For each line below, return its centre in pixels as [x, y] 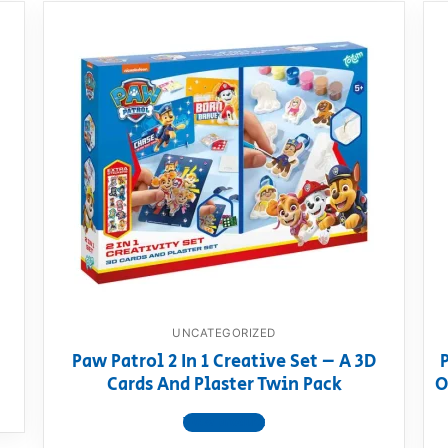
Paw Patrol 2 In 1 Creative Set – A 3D [224, 362]
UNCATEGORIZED [224, 332]
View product [224, 423]
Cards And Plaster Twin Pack [224, 385]
